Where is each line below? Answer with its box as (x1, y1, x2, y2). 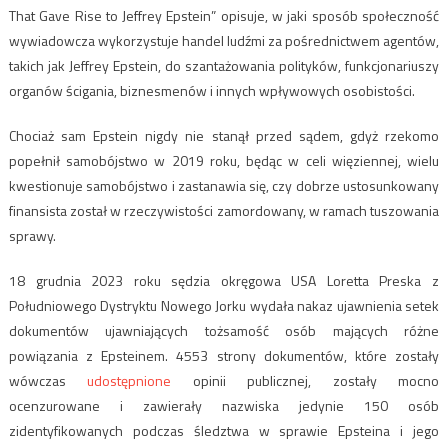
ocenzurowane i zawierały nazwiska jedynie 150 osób (8, 395, 440, 417)
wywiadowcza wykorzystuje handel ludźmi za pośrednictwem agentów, (8, 30, 440, 52)
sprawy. (8, 225, 56, 247)
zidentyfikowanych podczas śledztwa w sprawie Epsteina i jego (8, 420, 440, 442)
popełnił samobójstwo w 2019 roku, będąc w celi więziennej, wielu (8, 150, 440, 172)
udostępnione (87, 370, 172, 392)
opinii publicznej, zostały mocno (171, 370, 440, 392)
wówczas (8, 370, 88, 392)
